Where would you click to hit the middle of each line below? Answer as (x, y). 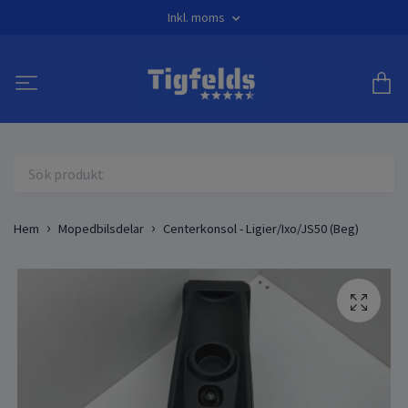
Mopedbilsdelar (101, 228)
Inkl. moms (198, 17)
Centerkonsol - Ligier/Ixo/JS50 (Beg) (261, 228)
